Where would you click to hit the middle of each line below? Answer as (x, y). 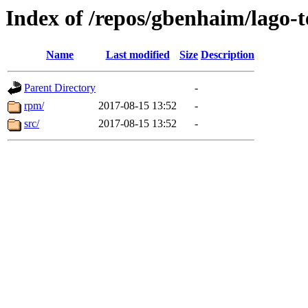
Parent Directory (60, 88)
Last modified (137, 55)
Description (228, 55)
